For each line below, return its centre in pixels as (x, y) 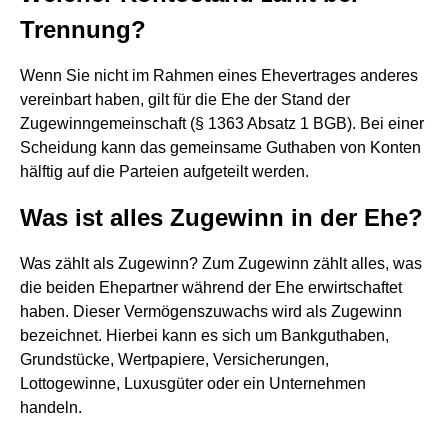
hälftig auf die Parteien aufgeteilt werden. (164, 171)
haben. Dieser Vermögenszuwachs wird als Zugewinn (211, 311)
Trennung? (83, 29)
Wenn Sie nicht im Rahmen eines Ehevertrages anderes (219, 75)
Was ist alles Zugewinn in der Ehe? (221, 217)
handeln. (51, 407)
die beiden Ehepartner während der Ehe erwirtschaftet (211, 287)
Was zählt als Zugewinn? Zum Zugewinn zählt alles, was (221, 263)
